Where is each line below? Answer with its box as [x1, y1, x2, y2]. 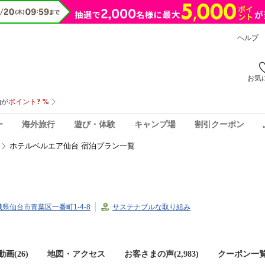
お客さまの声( [124, 250, 177, 258]
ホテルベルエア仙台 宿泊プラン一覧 [9, 141, 135, 150]
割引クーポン [194, 119, 244, 129]
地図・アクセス [47, 250, 105, 258]
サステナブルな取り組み [112, 203, 190, 211]
